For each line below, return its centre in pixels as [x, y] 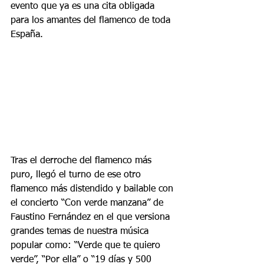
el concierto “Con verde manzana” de [88, 204]
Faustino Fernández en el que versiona [92, 218]
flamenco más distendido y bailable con [93, 189]
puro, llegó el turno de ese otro [77, 175]
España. [27, 35]
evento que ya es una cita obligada [84, 7]
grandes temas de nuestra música [81, 232]
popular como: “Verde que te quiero [87, 246]
